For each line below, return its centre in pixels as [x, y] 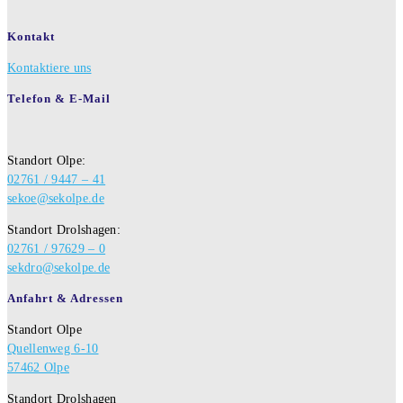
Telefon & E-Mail [59, 98]
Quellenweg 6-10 [53, 348]
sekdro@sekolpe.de [59, 268]
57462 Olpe [38, 367]
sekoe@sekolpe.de [56, 199]
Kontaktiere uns [49, 67]
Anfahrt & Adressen [65, 299]
